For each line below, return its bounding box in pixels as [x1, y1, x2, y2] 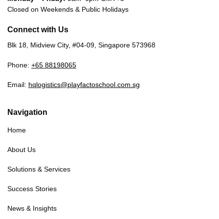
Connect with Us [7, 25, 68, 34]
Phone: [7, 61, 31, 69]
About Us [7, 145, 36, 153]
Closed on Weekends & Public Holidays [7, 5, 129, 14]
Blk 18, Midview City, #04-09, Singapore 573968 [7, 41, 155, 49]
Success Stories [7, 184, 57, 193]
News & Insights [7, 204, 57, 212]
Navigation [7, 108, 47, 116]
